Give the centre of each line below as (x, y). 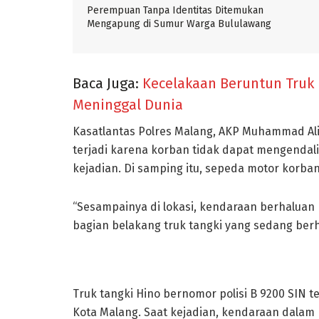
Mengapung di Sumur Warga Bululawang (179, 24)
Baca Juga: (108, 83)
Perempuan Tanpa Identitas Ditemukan (175, 11)
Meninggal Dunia (128, 104)
